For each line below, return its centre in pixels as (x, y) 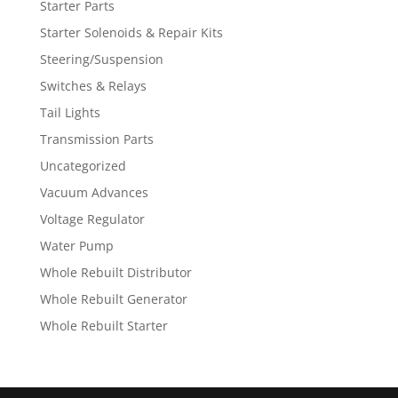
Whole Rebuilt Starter (103, 325)
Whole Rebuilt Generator (113, 298)
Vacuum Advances (94, 192)
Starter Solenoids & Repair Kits (131, 32)
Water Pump (76, 245)
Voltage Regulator (92, 219)
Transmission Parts (96, 139)
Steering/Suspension (101, 59)
